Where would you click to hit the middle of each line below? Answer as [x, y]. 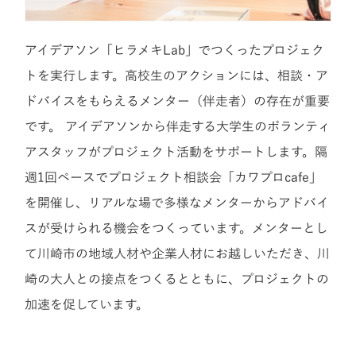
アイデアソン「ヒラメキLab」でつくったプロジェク [175, 50]
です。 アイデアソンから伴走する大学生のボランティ [178, 127]
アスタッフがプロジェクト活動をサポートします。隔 [176, 152]
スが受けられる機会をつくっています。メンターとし [177, 228]
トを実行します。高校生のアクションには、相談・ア [177, 76]
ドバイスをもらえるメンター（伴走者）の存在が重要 [178, 101]
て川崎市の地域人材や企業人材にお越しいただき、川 [178, 254]
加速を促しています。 [87, 305]
